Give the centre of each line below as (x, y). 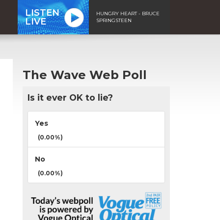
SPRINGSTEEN (114, 20)
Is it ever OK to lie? (70, 97)
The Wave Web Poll (85, 75)
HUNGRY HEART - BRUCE (128, 13)
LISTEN (42, 13)
